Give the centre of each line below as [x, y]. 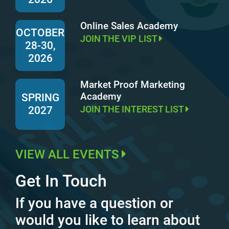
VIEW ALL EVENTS [68, 154]
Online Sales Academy [129, 26]
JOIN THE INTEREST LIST [133, 109]
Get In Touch [61, 181]
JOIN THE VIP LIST [120, 39]
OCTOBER [40, 32]
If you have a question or [94, 203]
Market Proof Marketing [133, 85]
